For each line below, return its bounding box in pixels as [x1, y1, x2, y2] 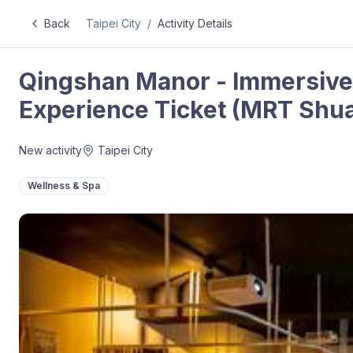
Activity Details [158, 17, 232, 30]
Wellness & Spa [28, 180, 100, 191]
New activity [19, 143, 82, 157]
